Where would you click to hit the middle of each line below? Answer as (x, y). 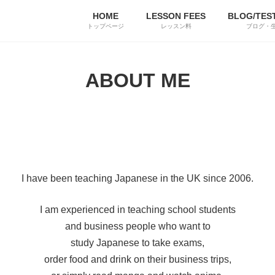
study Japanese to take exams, (137, 242)
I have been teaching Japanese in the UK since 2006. (137, 178)
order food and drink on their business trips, (137, 259)
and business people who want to (137, 226)
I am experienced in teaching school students (137, 209)
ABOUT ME (137, 80)
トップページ (106, 26)
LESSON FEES (176, 16)
